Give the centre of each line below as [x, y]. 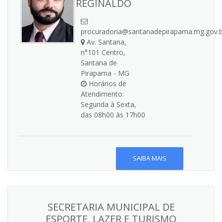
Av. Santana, [106, 42]
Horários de [107, 83]
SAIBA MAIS [149, 158]
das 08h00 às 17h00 [113, 115]
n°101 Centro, [103, 52]
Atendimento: [102, 94]
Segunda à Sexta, [109, 104]
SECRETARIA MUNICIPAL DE [111, 207]
